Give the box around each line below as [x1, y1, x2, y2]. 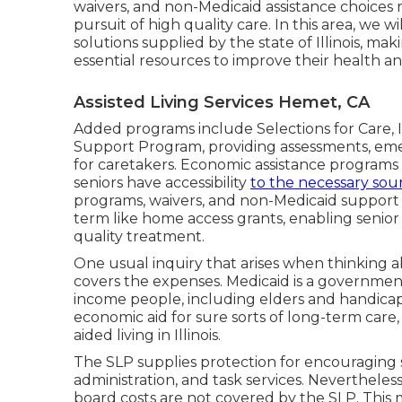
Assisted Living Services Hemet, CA [74, 92, 370, 113]
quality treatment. [74, 228, 205, 246]
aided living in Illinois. [74, 327, 221, 345]
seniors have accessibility [74, 174, 250, 192]
